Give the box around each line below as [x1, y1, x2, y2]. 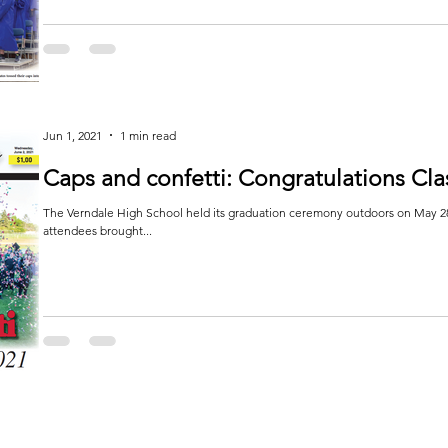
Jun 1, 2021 [43, 127, 102, 143]
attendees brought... [43, 223, 152, 238]
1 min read [120, 127, 176, 143]
